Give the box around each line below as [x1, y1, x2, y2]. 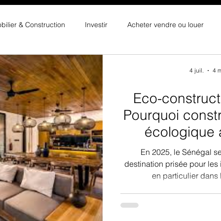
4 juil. [189, 67, 204, 74]
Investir [85, 20, 108, 29]
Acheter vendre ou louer [127, 20, 204, 29]
